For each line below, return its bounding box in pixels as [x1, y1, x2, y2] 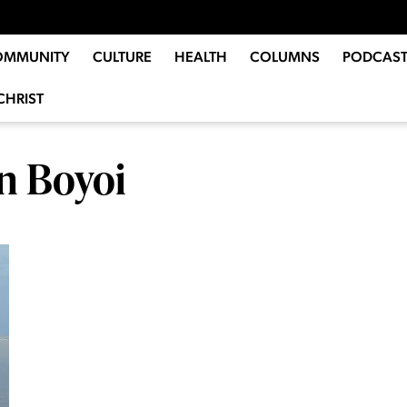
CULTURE [92, 48, 152, 66]
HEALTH [174, 48, 227, 66]
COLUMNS [249, 48, 320, 66]
